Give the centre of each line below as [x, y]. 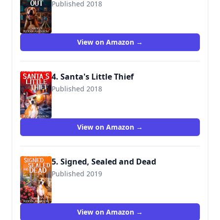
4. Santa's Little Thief [93, 77]
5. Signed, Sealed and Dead [104, 162]
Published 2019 [77, 174]
